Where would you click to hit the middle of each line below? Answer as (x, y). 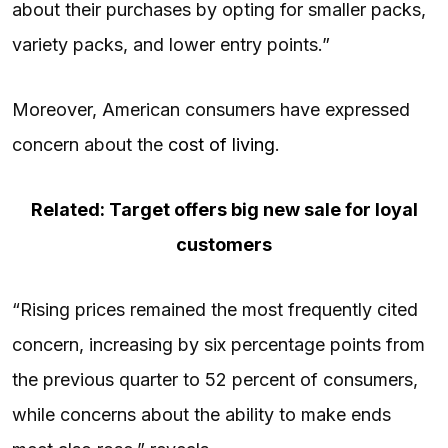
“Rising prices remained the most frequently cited (215, 309)
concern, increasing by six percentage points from (218, 344)
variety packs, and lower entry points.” (173, 44)
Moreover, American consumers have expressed (211, 109)
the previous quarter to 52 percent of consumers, (215, 379)
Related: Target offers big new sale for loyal (224, 209)
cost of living (221, 144)
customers (224, 244)
